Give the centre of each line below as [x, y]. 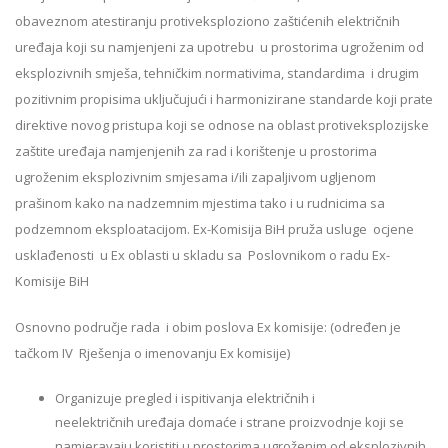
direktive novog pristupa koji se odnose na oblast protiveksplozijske [222, 125]
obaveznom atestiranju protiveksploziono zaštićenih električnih [207, 21]
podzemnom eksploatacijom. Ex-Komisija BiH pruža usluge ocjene [214, 229]
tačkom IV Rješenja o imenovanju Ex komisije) [152, 353]
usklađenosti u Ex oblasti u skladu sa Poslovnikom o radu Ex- [202, 255]
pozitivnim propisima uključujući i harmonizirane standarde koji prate [224, 99]
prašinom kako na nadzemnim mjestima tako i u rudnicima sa [200, 203]
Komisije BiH [52, 281]
